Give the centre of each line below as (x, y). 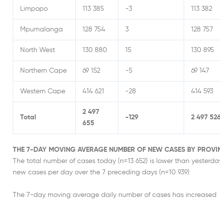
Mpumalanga (41, 30)
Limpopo (34, 9)
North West (38, 50)
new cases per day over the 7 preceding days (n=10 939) (101, 173)
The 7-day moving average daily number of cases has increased (115, 195)
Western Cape (43, 92)
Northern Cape (43, 71)
